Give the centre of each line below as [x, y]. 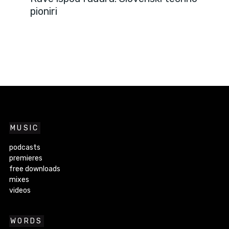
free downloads [35, 169]
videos [20, 191]
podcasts [25, 148]
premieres [26, 158]
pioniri [44, 11]
